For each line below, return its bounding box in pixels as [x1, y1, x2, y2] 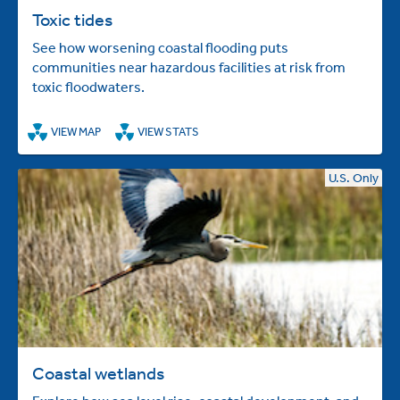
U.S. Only [329, 169, 379, 186]
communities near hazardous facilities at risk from [32, 58, 346, 76]
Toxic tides [32, 9, 112, 29]
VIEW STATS [137, 124, 200, 140]
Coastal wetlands [32, 362, 164, 383]
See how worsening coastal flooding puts [32, 38, 288, 56]
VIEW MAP [50, 124, 101, 140]
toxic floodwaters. [32, 78, 145, 96]
